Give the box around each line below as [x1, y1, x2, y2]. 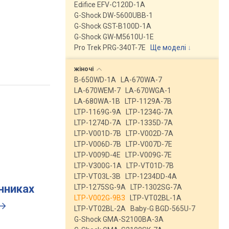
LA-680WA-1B [74, 97, 120, 105]
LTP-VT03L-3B [74, 172, 121, 180]
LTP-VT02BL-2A [74, 204, 126, 213]
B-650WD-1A [74, 76, 116, 84]
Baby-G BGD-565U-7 [130, 204, 195, 213]
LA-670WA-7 [121, 76, 162, 84]
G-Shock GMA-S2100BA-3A [74, 215, 164, 223]
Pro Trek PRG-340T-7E [74, 43, 146, 52]
